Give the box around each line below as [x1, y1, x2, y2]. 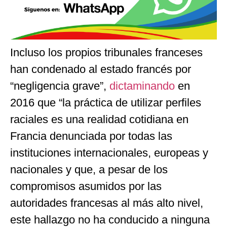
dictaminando [109, 80, 178, 93]
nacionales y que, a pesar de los [10, 163, 168, 176]
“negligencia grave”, [10, 80, 109, 93]
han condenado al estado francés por [10, 63, 191, 76]
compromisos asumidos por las [10, 180, 162, 193]
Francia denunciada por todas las [10, 130, 172, 143]
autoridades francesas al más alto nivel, [10, 197, 203, 210]
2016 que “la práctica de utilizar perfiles [10, 96, 201, 109]
